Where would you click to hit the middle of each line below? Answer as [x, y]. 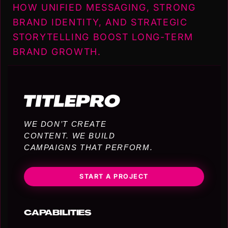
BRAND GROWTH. [57, 52]
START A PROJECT [114, 176]
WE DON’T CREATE [65, 124]
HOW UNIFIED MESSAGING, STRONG [104, 8]
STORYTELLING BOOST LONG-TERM [103, 37]
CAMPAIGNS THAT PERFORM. [88, 147]
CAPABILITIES [58, 213]
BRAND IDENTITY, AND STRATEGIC [100, 22]
